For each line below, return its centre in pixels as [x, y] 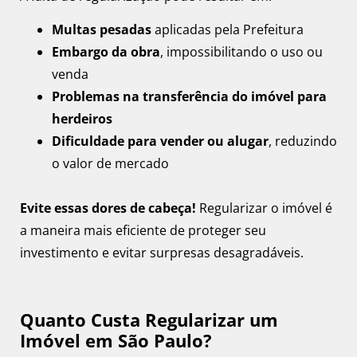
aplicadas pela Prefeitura [228, 30]
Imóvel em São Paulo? [116, 340]
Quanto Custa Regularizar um [149, 319]
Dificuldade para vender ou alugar [160, 141]
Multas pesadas [102, 30]
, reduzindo [303, 141]
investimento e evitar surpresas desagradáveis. [162, 253]
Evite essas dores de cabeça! [108, 208]
